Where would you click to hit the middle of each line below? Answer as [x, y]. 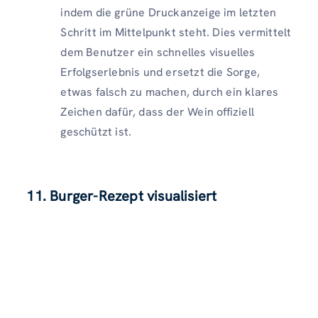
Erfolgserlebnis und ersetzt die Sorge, [160, 72]
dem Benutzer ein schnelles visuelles [158, 53]
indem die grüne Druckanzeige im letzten [169, 13]
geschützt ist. [96, 132]
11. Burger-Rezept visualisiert [122, 196]
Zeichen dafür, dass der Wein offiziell [157, 112]
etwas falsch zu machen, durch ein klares [170, 92]
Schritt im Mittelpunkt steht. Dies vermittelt [176, 33]
